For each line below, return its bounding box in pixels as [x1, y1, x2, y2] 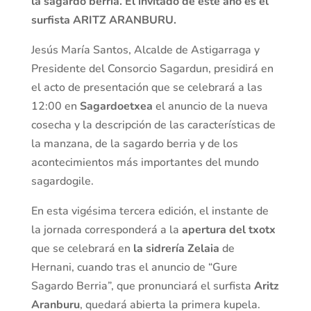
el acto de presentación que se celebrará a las [31, 80, 262, 96]
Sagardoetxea [79, 99, 155, 115]
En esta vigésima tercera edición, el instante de [31, 203, 269, 219]
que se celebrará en [31, 241, 133, 257]
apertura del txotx [181, 222, 276, 238]
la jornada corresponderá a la [31, 222, 182, 238]
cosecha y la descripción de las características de [31, 117, 276, 133]
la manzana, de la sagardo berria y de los [31, 136, 238, 152]
